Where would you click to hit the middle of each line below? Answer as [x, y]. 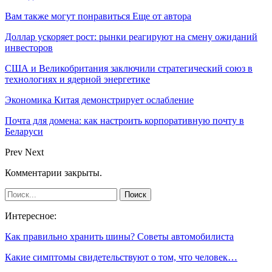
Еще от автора [162, 16]
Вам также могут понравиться [67, 16]
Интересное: [31, 216]
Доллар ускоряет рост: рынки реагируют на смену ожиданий [131, 36]
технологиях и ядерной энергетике [77, 79]
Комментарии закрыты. [53, 172]
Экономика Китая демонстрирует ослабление [99, 100]
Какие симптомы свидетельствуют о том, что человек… [121, 257]
